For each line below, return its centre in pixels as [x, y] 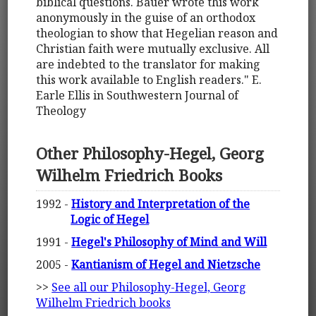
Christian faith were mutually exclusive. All [153, 49]
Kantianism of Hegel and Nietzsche [166, 265]
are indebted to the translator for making [148, 65]
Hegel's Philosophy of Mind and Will [169, 242]
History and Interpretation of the [161, 204]
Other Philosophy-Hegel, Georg [150, 153]
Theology [61, 111]
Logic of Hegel [110, 220]
